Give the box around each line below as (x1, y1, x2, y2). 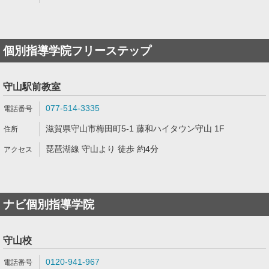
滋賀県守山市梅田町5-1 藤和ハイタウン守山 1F (46, 124, 225, 133)
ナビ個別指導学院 (3, 198, 94, 211)
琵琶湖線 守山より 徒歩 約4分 (46, 144, 159, 154)
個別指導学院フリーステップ (3, 44, 151, 57)
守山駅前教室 (3, 82, 61, 92)
